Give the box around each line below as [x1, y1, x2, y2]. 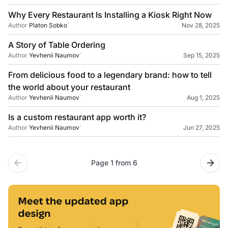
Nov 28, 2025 [182, 21, 220, 29]
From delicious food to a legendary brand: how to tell [8, 70, 212, 80]
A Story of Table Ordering [8, 40, 105, 50]
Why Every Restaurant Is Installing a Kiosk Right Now [8, 10, 212, 20]
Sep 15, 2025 [183, 51, 220, 59]
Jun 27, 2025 [183, 124, 220, 131]
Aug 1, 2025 [187, 94, 220, 101]
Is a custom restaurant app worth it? [8, 112, 146, 122]
